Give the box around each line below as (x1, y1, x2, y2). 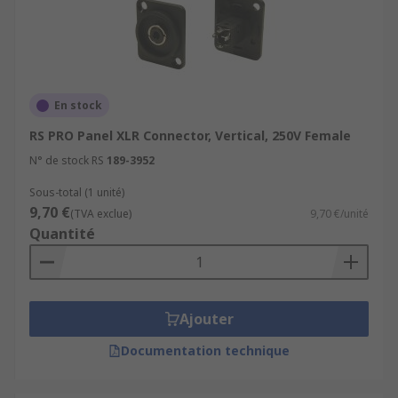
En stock (54, 98, 102, 113)
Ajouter (179, 309, 234, 329)
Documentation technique (121, 342, 290, 359)
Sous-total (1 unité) (29, 185, 124, 200)
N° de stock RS (29, 153, 104, 168)
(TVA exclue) (70, 206, 131, 221)
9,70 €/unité (310, 206, 369, 221)
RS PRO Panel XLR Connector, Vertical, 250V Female (29, 127, 351, 144)
